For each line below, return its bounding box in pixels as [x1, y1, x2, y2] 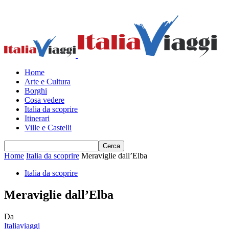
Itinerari [25, 114, 50, 123]
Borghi [25, 86, 47, 95]
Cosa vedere [25, 96, 64, 104]
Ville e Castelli [25, 123, 72, 132]
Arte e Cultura [25, 77, 71, 86]
